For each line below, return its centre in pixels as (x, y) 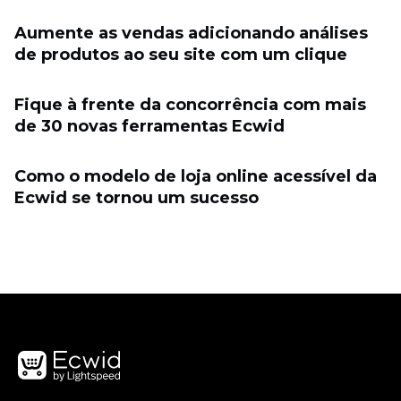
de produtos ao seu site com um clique (181, 55)
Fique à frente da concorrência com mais (190, 105)
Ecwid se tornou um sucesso (137, 198)
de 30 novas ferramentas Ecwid (149, 127)
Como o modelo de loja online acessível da (196, 177)
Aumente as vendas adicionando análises (191, 34)
